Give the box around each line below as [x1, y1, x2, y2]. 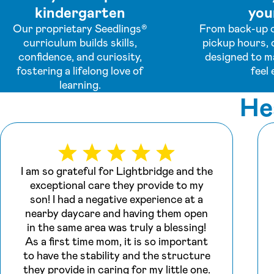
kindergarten [34, 3, 125, 23]
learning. [59, 78, 101, 93]
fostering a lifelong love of [17, 64, 143, 79]
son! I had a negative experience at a [30, 191, 204, 207]
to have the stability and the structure [23, 248, 210, 263]
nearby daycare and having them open [25, 206, 209, 221]
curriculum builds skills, [23, 35, 137, 51]
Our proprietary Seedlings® [12, 21, 147, 37]
